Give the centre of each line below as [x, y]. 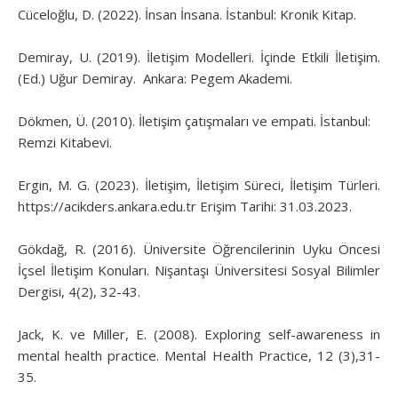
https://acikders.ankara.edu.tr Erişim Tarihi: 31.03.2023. [195, 206]
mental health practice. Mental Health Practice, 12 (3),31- [199, 355]
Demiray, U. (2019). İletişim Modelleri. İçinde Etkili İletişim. [199, 56]
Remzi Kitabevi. [65, 142]
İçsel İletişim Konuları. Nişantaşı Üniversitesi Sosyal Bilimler [199, 270]
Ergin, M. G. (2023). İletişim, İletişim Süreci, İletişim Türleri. [199, 184]
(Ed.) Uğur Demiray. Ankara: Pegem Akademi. [155, 78]
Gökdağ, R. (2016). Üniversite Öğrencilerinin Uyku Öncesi [199, 248]
